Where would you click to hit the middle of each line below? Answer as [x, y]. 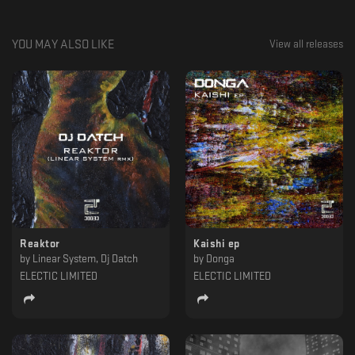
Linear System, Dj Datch [85, 258]
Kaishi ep [217, 243]
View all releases [306, 44]
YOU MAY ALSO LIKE [63, 44]
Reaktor [40, 243]
